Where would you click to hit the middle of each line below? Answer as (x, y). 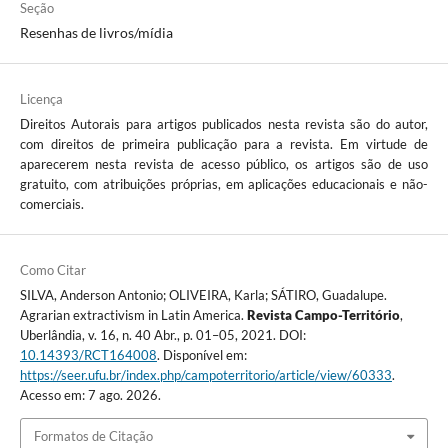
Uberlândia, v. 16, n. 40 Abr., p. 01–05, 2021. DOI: (162, 335)
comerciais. (51, 204)
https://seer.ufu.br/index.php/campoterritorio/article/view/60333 (205, 375)
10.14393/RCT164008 (88, 355)
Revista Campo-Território (323, 315)
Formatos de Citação (93, 435)
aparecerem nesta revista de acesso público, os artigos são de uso (224, 164)
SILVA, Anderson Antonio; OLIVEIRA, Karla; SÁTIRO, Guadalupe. (203, 295)
